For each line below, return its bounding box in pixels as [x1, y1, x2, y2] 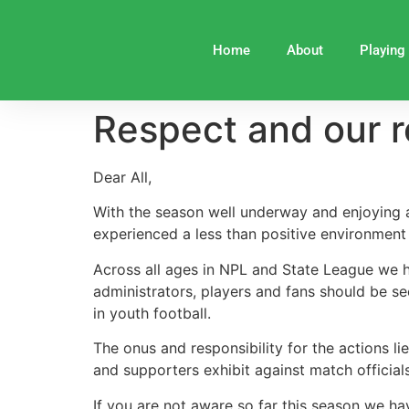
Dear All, [93, 168, 152, 186]
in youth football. [93, 303, 211, 322]
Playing [359, 42, 405, 58]
